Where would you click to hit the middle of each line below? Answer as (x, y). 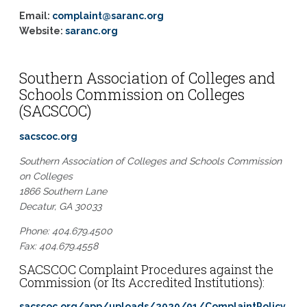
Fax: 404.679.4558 (58, 246)
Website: (42, 31)
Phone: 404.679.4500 (65, 231)
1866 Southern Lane (63, 191)
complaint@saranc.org (108, 16)
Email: (35, 16)
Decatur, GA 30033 (60, 206)
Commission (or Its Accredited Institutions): (142, 282)
